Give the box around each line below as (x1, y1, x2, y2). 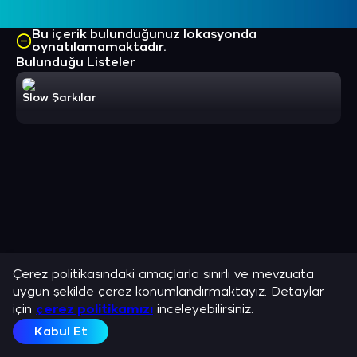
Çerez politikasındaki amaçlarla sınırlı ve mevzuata (13, 268, 314, 281)
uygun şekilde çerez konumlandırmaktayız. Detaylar (13, 285, 324, 299)
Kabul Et (33, 324, 88, 339)
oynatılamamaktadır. (32, 40, 167, 54)
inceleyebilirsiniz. (153, 303, 253, 316)
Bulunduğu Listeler (16, 56, 135, 69)
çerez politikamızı (36, 303, 153, 316)
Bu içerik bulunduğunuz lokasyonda (32, 27, 257, 41)
